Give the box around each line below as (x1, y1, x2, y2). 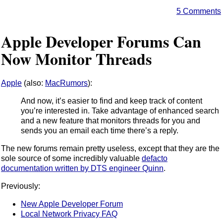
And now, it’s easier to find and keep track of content (21, 96, 202, 105)
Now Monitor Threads (1, 47, 152, 71)
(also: (22, 78, 45, 87)
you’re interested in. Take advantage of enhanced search (21, 106, 219, 115)
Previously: (1, 181, 40, 190)
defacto (142, 154, 167, 163)
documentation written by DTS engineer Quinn (1, 164, 164, 172)
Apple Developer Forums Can (1, 30, 201, 54)
